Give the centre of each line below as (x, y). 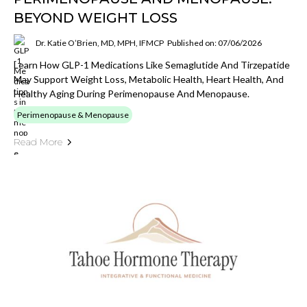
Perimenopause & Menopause (73, 115)
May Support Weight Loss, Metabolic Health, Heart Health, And (149, 79)
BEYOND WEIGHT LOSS (96, 18)
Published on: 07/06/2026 (214, 42)
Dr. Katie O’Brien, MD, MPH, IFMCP (100, 42)
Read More (38, 142)
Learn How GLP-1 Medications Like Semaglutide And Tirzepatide (152, 65)
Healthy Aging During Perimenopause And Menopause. (132, 94)
